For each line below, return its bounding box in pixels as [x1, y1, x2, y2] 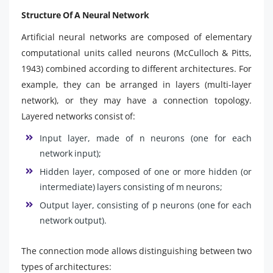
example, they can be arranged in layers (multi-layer [21, 78, 252, 90]
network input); [40, 147, 101, 159]
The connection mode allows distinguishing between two [21, 244, 252, 257]
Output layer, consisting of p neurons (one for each [40, 199, 252, 211]
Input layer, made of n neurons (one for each [40, 132, 252, 144]
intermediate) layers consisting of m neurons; [40, 180, 222, 193]
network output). [40, 214, 107, 226]
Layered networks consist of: [21, 110, 135, 122]
